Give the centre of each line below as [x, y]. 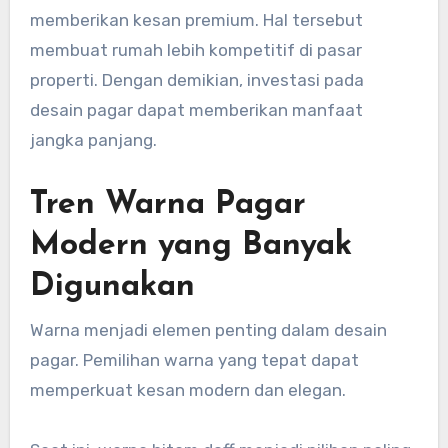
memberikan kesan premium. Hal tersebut [196, 20]
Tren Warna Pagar [167, 205]
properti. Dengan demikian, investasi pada [196, 80]
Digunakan [112, 287]
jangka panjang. [93, 140]
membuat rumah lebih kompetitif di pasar [195, 50]
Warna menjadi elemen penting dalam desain [208, 329]
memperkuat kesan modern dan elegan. [187, 389]
